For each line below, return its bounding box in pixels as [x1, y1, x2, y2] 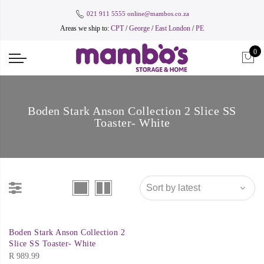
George [129, 24, 150, 32]
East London [155, 24, 192, 32]
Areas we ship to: [60, 24, 111, 32]
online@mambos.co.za [127, 9, 189, 17]
